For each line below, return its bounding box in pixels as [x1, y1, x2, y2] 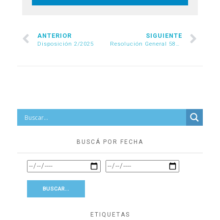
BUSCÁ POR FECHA [77, 138, 143, 146]
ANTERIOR [37, 32, 72, 40]
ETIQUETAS [90, 211, 130, 219]
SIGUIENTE [146, 32, 182, 40]
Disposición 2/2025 [37, 41, 94, 48]
